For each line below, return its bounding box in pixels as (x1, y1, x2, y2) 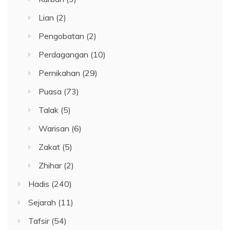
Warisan (39, 123, 69, 134)
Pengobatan (39, 31, 84, 42)
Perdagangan (39, 49, 88, 60)
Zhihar (39, 160, 62, 171)
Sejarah (28, 197, 56, 208)
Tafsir (28, 216, 49, 226)
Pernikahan (39, 68, 80, 79)
